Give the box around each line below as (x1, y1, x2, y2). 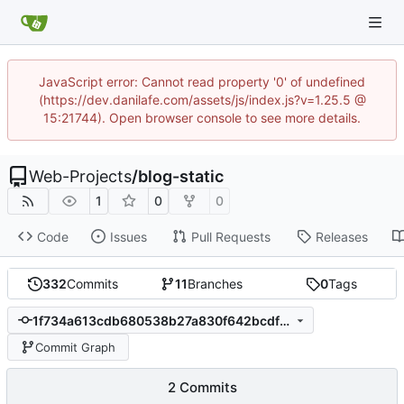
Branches (188, 276, 243, 292)
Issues (109, 228, 147, 244)
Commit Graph (34, 339, 115, 354)
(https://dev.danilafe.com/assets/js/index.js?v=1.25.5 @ (38, 92, 366, 107)
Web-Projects (29, 167, 132, 186)
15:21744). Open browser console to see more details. (43, 110, 361, 125)
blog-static (138, 167, 224, 186)
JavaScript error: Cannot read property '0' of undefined (39, 74, 365, 89)
